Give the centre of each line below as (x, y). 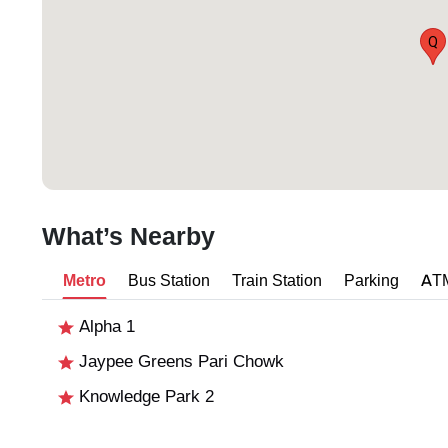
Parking (371, 281)
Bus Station (169, 281)
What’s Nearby (128, 237)
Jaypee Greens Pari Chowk (179, 362)
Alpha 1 (104, 327)
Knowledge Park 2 (144, 397)
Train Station (277, 281)
